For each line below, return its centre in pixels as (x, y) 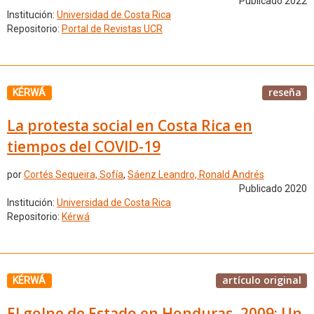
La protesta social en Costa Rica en (130, 125)
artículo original (261, 280)
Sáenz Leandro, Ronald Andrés (196, 175)
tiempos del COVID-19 (84, 146)
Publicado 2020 (273, 189)
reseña (285, 92)
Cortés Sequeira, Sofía (74, 175)
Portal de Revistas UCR (112, 29)
